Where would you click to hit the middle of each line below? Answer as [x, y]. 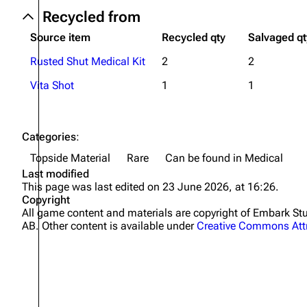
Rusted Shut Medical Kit [88, 61]
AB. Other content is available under [109, 226]
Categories [49, 137]
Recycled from [91, 16]
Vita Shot [52, 85]
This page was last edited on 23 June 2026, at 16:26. [150, 187]
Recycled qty [194, 37]
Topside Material [70, 158]
